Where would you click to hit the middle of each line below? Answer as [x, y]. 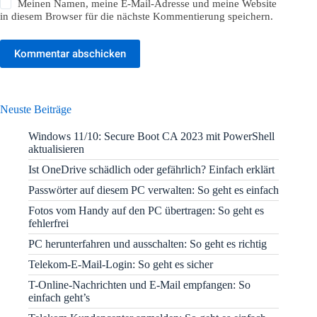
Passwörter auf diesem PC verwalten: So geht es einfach [154, 190]
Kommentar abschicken [70, 54]
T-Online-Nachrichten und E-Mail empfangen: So [139, 284]
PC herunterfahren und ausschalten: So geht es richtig [148, 243]
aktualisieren [56, 149]
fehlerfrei [48, 223]
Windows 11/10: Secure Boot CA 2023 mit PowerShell [151, 136]
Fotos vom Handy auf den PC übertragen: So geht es [146, 210]
